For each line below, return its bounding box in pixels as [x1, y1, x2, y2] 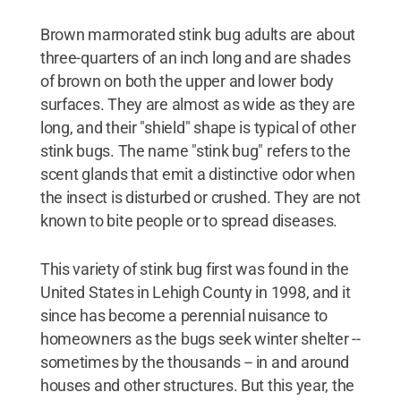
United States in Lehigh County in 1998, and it [39, 283, 351, 302]
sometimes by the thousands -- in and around [39, 353, 350, 371]
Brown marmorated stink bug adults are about [39, 25, 356, 44]
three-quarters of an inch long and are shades [39, 48, 351, 67]
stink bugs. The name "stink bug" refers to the [39, 141, 351, 160]
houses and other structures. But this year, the [39, 376, 355, 395]
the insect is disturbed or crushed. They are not [39, 188, 361, 207]
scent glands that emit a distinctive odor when [39, 165, 355, 183]
